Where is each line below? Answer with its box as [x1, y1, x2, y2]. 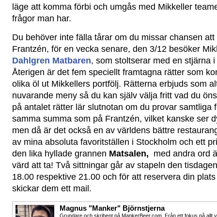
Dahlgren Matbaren [12, 56, 91, 65]
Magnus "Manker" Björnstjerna [60, 204, 165, 212]
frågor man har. [12, 14, 71, 23]
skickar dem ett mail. [12, 184, 92, 193]
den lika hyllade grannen [12, 149, 109, 158]
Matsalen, [109, 149, 151, 158]
